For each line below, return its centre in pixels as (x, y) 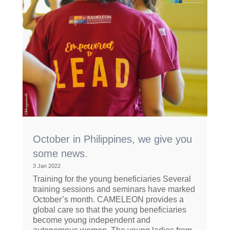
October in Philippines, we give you (112, 139)
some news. (60, 153)
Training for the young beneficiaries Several (112, 179)
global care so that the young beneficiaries (109, 209)
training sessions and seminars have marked (114, 189)
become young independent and (91, 220)
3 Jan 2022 (46, 166)
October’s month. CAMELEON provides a (108, 199)
